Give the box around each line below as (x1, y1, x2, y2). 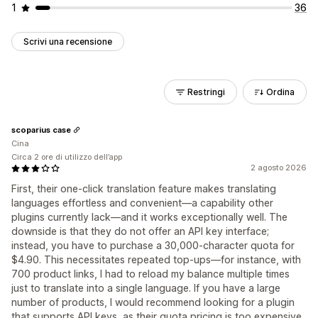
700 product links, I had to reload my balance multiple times (11, 268, 290, 280)
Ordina (266, 87, 295, 97)
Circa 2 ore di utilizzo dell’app (11, 152, 122, 162)
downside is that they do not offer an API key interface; (11, 225, 269, 237)
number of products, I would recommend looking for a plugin (11, 296, 295, 308)
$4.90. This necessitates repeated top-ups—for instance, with (11, 253, 301, 265)
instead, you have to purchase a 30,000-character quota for (11, 239, 295, 251)
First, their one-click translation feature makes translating (11, 182, 276, 194)
